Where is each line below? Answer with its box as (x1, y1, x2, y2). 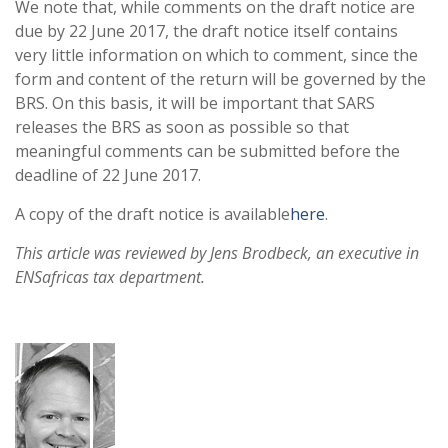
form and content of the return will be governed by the (15, 68, 426, 90)
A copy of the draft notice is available (15, 203, 290, 225)
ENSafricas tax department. (15, 266, 205, 288)
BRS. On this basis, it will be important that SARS (15, 92, 375, 114)
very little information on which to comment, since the (15, 44, 418, 66)
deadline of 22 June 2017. (15, 164, 201, 186)
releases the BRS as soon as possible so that (15, 116, 349, 138)
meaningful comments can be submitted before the (15, 140, 400, 162)
